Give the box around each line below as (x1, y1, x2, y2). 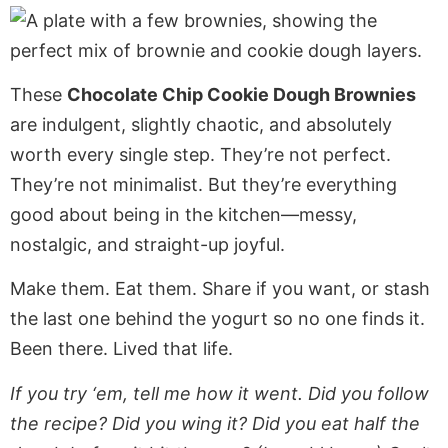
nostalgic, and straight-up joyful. (10, 233, 285, 255)
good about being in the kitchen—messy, (10, 203, 357, 225)
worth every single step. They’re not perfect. (10, 143, 391, 165)
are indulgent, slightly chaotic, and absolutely (10, 113, 392, 135)
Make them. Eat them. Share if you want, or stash (10, 278, 430, 300)
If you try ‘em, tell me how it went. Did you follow (10, 382, 429, 404)
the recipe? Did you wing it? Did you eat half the (10, 412, 420, 434)
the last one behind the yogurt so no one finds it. (10, 308, 425, 330)
